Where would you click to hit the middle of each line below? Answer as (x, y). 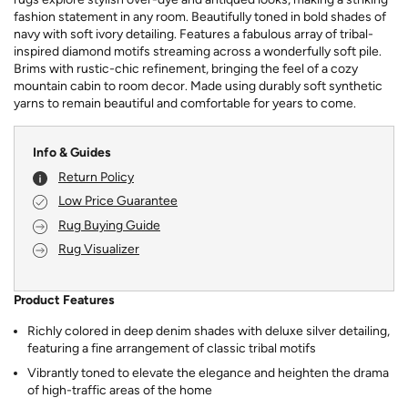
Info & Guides (72, 153)
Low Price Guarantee (118, 201)
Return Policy (96, 177)
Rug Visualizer (99, 250)
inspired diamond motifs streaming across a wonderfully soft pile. (198, 52)
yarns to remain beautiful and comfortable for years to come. (185, 104)
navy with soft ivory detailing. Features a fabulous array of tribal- (194, 35)
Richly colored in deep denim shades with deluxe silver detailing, (209, 331)
